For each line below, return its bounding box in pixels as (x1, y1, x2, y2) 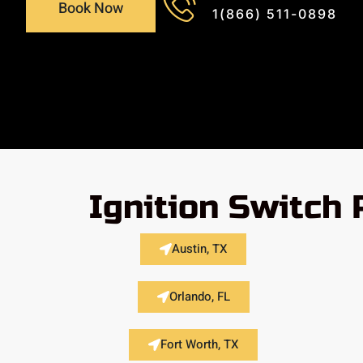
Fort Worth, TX (160, 335, 239, 353)
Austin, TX (172, 239, 228, 258)
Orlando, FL (169, 287, 230, 305)
